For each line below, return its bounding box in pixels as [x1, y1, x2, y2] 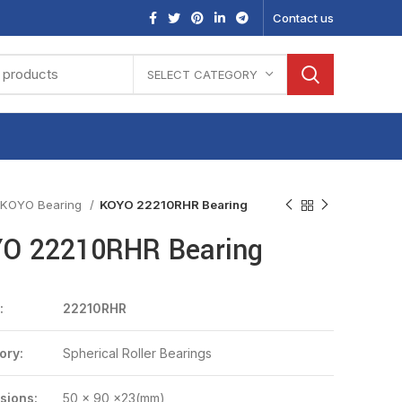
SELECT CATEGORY [147, 66, 258, 82]
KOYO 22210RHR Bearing [99, 197, 248, 212]
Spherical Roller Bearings [62, 345, 212, 361]
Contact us [273, 10, 334, 25]
